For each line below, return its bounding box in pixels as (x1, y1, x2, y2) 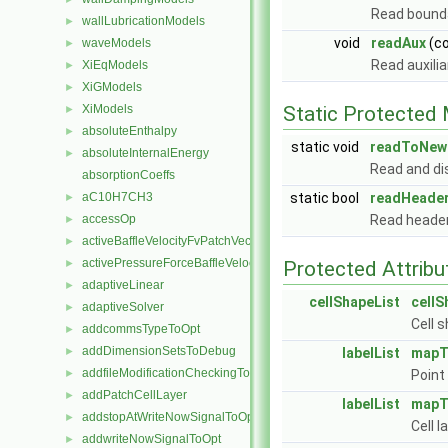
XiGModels (82, 80, 142, 94)
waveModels (82, 36, 151, 50)
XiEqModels (82, 58, 148, 72)
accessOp (82, 212, 136, 226)
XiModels (82, 102, 133, 116)
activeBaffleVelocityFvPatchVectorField (82, 234, 292, 248)
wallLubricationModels (82, 14, 205, 28)
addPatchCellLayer (82, 388, 187, 402)
